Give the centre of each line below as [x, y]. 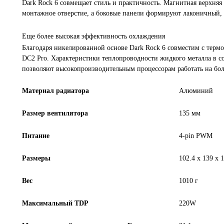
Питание [36, 135]
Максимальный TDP [55, 203]
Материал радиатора [55, 90]
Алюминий [196, 90]
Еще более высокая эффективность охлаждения [93, 36]
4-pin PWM [195, 135]
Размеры [36, 158]
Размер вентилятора [55, 113]
